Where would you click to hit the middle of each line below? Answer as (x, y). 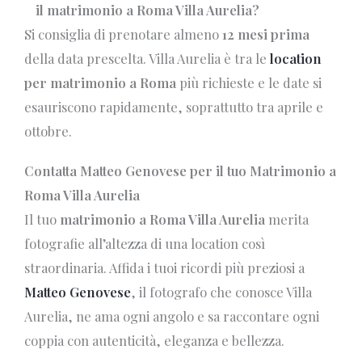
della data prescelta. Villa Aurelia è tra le (147, 58)
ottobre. (48, 130)
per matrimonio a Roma (100, 82)
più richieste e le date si (249, 82)
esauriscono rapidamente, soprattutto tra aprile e (174, 106)
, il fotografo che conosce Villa (221, 292)
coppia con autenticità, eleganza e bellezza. (154, 341)
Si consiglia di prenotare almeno (123, 34)
